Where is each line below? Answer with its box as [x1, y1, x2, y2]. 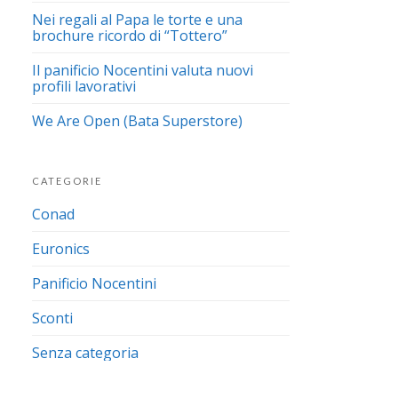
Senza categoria [32, 343, 139, 362]
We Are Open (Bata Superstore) [32, 111, 243, 131]
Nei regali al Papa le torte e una [32, 10, 243, 29]
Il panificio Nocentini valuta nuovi [32, 60, 253, 80]
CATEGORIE [32, 175, 102, 187]
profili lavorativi [32, 76, 136, 96]
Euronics [32, 239, 90, 259]
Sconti [32, 308, 73, 328]
